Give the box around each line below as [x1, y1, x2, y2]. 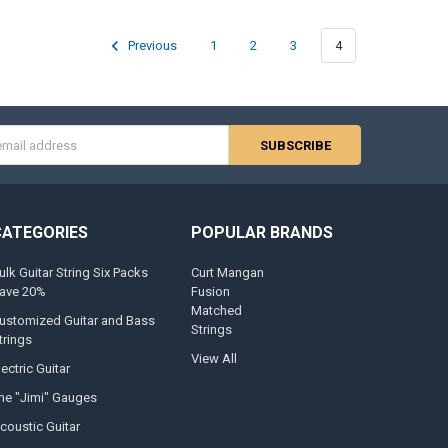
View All [190, 350, 237, 366]
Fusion [190, 283, 230, 299]
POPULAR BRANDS [190, 223, 333, 243]
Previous [125, 37, 178, 53]
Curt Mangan [190, 264, 264, 280]
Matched [190, 302, 242, 318]
